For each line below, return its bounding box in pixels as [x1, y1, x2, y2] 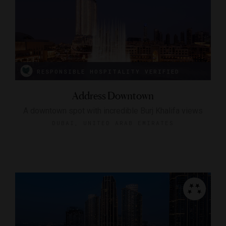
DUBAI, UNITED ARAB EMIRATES [52, 119, 174, 127]
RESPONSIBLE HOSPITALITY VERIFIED [37, 67, 180, 75]
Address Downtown [72, 89, 154, 102]
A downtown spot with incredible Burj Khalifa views [23, 105, 203, 116]
